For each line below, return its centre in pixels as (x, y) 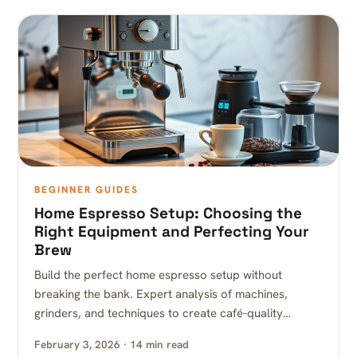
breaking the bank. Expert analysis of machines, (161, 294)
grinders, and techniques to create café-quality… (163, 313)
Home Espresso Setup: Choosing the (168, 213)
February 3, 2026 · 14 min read (112, 344)
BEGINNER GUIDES (86, 190)
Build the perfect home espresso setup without (158, 275)
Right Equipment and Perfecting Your (172, 231)
